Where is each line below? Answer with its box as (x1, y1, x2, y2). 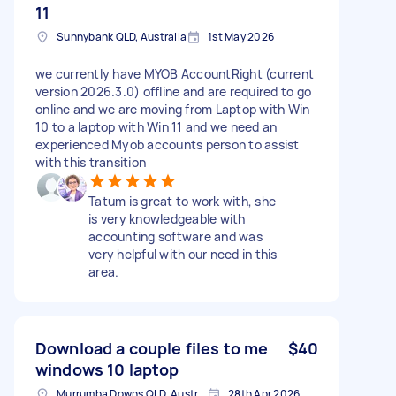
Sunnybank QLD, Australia (57, 28, 187, 44)
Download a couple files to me (35, 337, 269, 359)
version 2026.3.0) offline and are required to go (35, 82, 311, 100)
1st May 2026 (208, 28, 274, 44)
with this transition (35, 153, 146, 171)
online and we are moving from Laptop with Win (35, 100, 310, 118)
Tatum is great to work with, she (88, 192, 276, 209)
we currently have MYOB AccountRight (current (35, 65, 314, 82)
